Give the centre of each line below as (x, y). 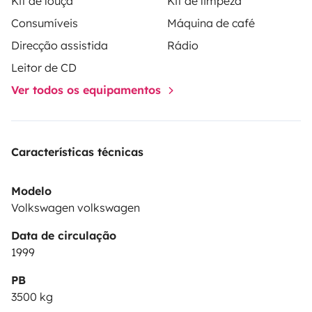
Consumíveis (45, 23)
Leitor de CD (44, 67)
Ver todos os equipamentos (88, 89)
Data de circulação (64, 235)
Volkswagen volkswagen (76, 207)
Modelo (31, 190)
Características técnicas (77, 151)
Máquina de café (211, 23)
